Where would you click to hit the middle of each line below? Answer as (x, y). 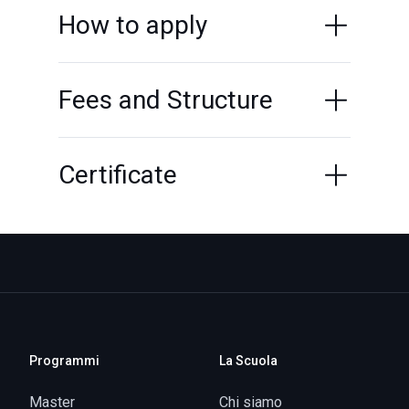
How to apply (133, 25)
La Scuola (248, 361)
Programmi (64, 361)
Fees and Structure (166, 100)
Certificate (118, 175)
